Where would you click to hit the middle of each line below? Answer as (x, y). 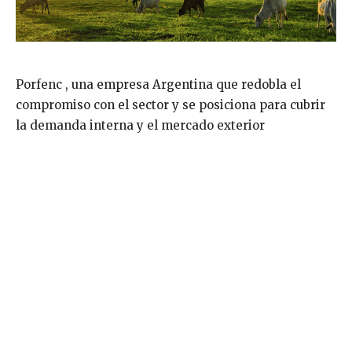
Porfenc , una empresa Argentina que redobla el (158, 84)
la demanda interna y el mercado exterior (140, 125)
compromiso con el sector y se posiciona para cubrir (170, 104)
